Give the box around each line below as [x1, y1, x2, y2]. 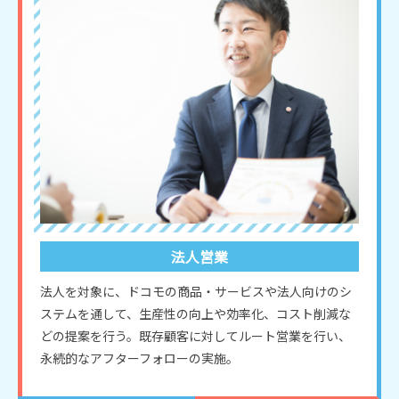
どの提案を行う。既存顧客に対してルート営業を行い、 [40, 326, 351, 345]
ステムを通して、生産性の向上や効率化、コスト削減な [40, 304, 351, 322]
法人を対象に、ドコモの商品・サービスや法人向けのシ [40, 281, 352, 300]
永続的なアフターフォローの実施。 [40, 348, 239, 367]
